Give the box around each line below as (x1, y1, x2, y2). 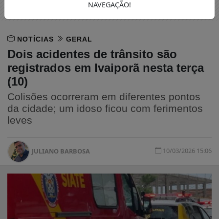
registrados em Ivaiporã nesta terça (7, 61, 204, 74)
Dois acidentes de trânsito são (7, 47, 177, 61)
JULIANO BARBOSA (32, 146, 90, 155)
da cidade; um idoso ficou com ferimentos (7, 102, 203, 114)
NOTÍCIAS (15, 35, 56, 43)
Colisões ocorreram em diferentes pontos (7, 90, 200, 102)
